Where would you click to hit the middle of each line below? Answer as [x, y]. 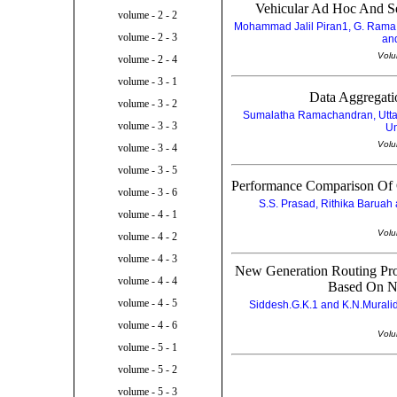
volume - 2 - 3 [148, 38]
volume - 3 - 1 [148, 82]
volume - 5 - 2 [148, 370]
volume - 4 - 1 [148, 215]
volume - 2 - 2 [148, 16]
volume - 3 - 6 [148, 193]
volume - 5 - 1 [148, 348]
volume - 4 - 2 [148, 237]
